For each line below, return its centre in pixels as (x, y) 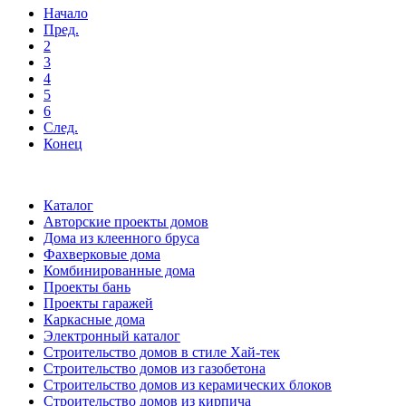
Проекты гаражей (98, 304)
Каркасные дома (94, 320)
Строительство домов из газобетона (155, 369)
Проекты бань (87, 287)
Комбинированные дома (119, 271)
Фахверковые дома (102, 255)
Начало (66, 14)
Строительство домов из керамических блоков (188, 385)
